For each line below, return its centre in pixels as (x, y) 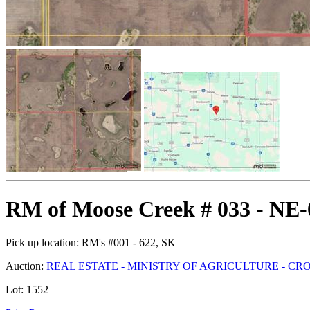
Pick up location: (42, 242)
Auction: (25, 266)
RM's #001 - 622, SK (127, 242)
